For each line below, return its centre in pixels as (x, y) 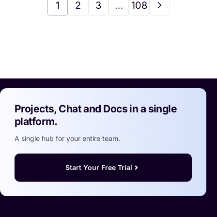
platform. (36, 121)
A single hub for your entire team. (67, 138)
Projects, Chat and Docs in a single (96, 108)
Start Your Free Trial (99, 167)
